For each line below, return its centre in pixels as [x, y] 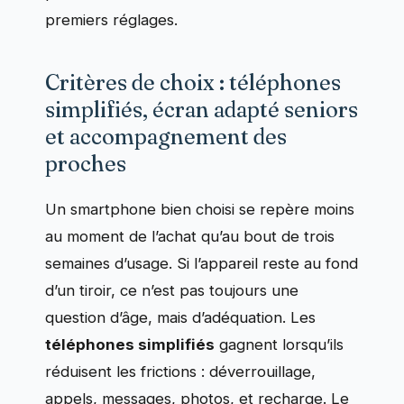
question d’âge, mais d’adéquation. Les [180, 318]
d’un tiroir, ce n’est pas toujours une [172, 291]
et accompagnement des [166, 137]
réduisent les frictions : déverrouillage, [180, 372]
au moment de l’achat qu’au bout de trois [190, 237]
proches [86, 164]
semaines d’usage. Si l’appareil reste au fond [202, 264]
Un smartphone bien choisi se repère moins [200, 210]
